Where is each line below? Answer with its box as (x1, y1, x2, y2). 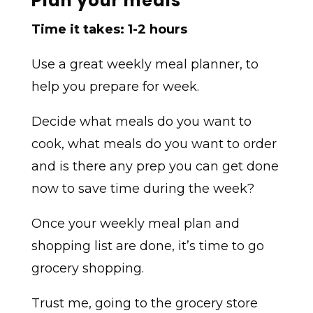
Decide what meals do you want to (31, 113, 252, 129)
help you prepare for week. (31, 78, 199, 94)
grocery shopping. (31, 260, 144, 276)
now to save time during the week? (31, 180, 254, 196)
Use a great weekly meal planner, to (31, 56, 259, 72)
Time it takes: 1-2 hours (31, 21, 187, 37)
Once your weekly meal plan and (31, 215, 240, 231)
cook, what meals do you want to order (31, 136, 277, 152)
